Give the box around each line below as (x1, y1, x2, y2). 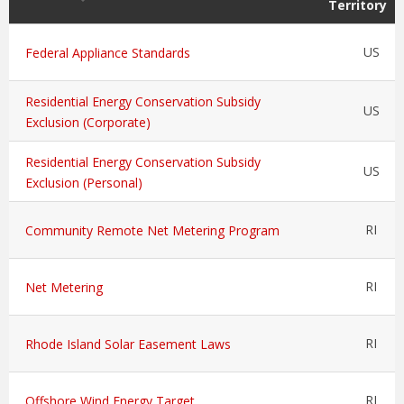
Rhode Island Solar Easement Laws (25, 335, 231, 353)
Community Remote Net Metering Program (25, 221, 280, 239)
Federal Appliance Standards (25, 43, 190, 61)
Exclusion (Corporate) (25, 113, 151, 131)
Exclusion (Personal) (25, 173, 142, 191)
